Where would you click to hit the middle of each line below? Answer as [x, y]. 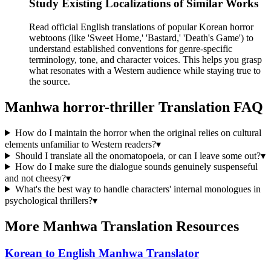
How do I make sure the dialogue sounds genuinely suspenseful [136, 166]
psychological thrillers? [49, 200]
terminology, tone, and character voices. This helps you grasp [145, 60]
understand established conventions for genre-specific [131, 49]
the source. [50, 82]
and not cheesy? [35, 178]
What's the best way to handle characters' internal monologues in [138, 189]
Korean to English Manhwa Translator [102, 253]
